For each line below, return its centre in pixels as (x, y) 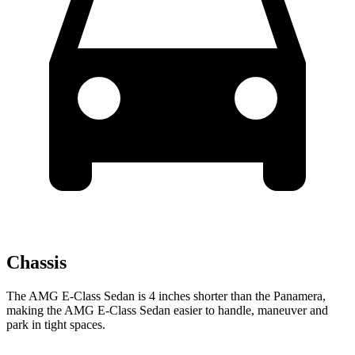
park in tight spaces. (56, 325)
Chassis (36, 263)
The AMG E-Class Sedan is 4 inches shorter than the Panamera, (166, 296)
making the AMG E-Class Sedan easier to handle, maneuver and (167, 311)
